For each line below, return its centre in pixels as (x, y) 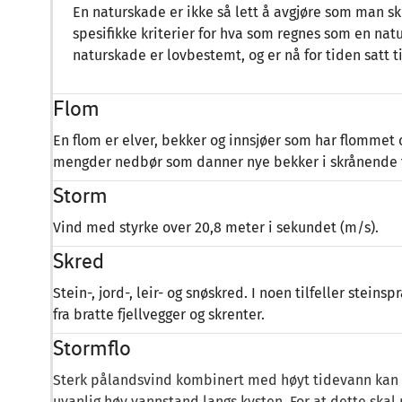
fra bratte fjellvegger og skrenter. (159, 315)
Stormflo (92, 348)
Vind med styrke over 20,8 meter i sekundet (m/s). (216, 227)
